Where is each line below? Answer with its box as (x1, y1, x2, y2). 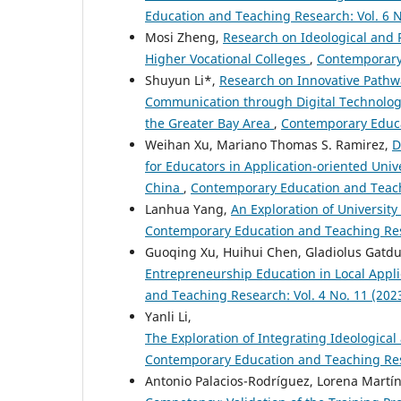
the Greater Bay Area (145, 114, 274, 132)
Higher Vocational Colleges (145, 49, 310, 67)
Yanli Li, (145, 307, 192, 325)
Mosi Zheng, (145, 28, 223, 46)
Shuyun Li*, (145, 71, 219, 89)
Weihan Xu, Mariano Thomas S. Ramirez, (145, 135, 392, 153)
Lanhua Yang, (145, 200, 231, 218)
